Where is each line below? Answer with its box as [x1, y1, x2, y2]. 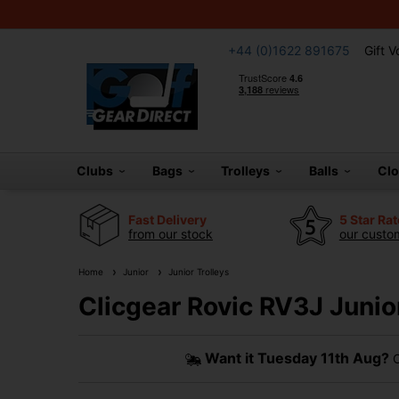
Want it [204, 349, 257, 367]
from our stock [128, 225, 213, 241]
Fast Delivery [128, 211, 207, 227]
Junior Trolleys [163, 266, 229, 277]
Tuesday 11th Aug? [256, 349, 389, 367]
